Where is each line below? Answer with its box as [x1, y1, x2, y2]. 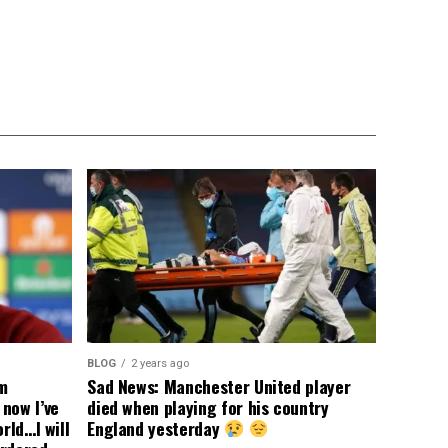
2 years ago [131, 356, 190, 370]
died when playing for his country [87, 393, 329, 420]
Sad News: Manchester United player [87, 372, 351, 399]
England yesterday [87, 414, 224, 441]
